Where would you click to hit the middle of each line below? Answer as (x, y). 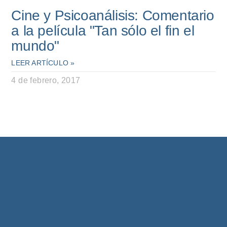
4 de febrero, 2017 (46, 81)
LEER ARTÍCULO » (43, 63)
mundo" (35, 46)
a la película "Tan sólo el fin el (103, 31)
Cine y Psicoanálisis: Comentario (113, 16)
